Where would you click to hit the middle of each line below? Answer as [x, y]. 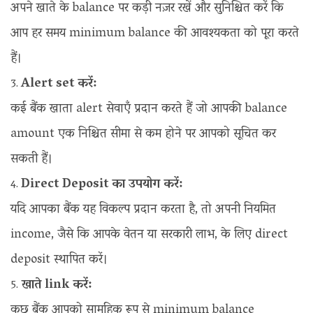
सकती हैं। [32, 160]
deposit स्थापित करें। [59, 261]
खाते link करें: [58, 286]
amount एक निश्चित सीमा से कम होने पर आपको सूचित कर [143, 135]
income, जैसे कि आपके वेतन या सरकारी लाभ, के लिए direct [149, 236]
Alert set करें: [60, 85]
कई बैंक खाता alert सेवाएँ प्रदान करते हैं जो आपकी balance [149, 110]
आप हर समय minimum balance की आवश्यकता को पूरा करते [155, 35]
